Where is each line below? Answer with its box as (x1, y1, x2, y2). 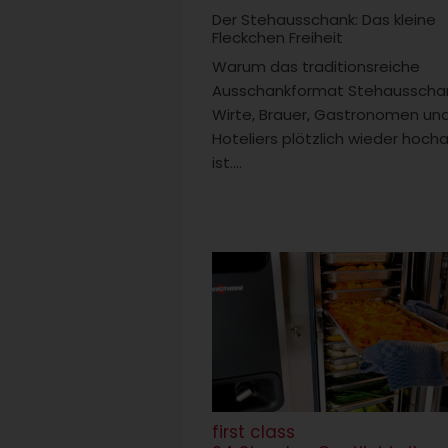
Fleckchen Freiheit (212, 26, 343, 48)
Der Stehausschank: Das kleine (212, 8, 436, 30)
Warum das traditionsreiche (212, 55, 420, 77)
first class (212, 420, 295, 445)
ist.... (212, 151, 242, 173)
